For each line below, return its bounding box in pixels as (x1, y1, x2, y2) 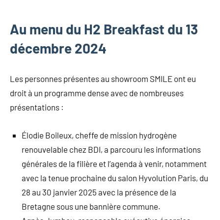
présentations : (10, 102, 64, 112)
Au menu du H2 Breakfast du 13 (10, 21, 198, 38)
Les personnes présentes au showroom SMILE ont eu (10, 74, 196, 84)
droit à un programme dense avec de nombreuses (10, 88, 184, 98)
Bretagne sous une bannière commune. (22, 201, 161, 212)
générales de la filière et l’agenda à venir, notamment (22, 159, 207, 169)
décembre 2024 (10, 40, 107, 57)
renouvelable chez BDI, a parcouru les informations (22, 144, 201, 155)
